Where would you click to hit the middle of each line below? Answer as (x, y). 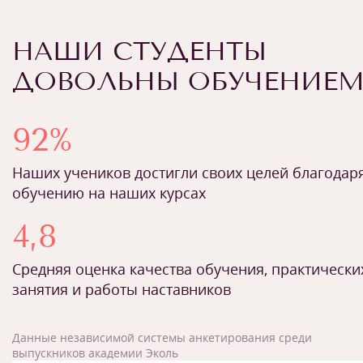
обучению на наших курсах (109, 193)
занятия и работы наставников (122, 289)
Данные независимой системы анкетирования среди (162, 337)
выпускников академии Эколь (95, 353)
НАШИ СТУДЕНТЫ (139, 51)
